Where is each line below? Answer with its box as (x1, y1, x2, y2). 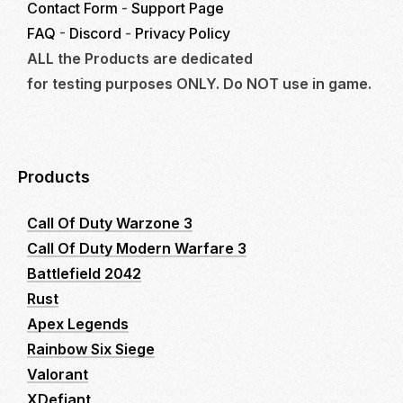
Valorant (27, 364, 88, 383)
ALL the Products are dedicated (27, 49, 253, 67)
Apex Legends (27, 314, 129, 333)
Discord (69, 23, 121, 42)
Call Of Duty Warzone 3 (27, 213, 193, 232)
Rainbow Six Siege (27, 339, 155, 358)
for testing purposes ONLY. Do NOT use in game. (27, 74, 372, 93)
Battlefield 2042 (27, 264, 141, 282)
